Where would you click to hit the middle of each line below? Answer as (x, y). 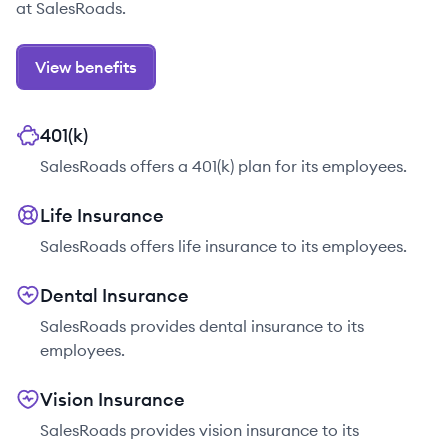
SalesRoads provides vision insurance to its (199, 430)
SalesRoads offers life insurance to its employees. (223, 246)
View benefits (86, 67)
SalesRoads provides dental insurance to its (202, 326)
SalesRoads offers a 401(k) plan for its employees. (223, 166)
